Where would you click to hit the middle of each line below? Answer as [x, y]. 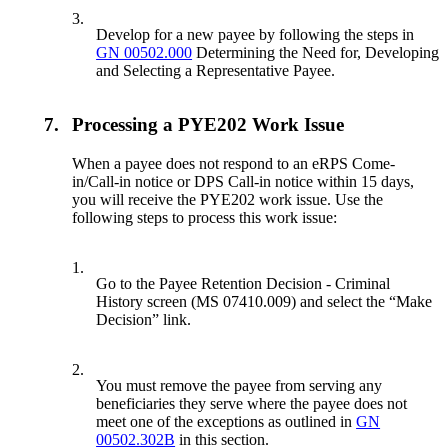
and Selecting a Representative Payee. [216, 70]
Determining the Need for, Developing [316, 52]
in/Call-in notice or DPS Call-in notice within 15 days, [243, 182]
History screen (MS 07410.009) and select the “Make [264, 302]
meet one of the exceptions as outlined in [226, 422]
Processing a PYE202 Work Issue [208, 125]
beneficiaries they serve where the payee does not [252, 404]
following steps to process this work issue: [205, 218]
